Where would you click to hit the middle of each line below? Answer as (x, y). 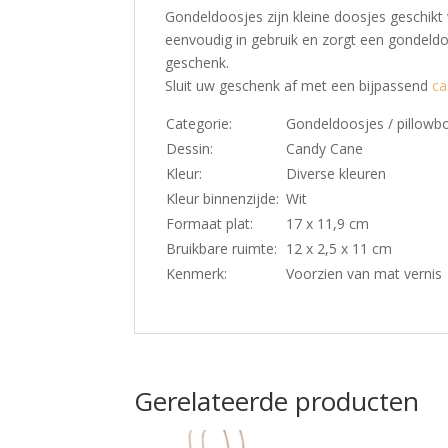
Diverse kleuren (336, 174)
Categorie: (199, 124)
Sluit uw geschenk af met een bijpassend (299, 86)
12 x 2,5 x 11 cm (339, 249)
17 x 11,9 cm (328, 224)
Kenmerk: (197, 274)
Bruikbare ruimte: (222, 249)
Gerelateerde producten (277, 401)
